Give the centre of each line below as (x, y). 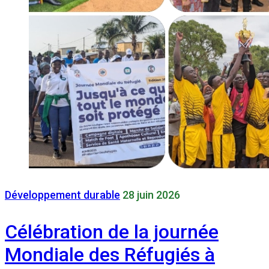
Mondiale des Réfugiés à (110, 254)
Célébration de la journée (112, 231)
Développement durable (62, 195)
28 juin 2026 (151, 195)
